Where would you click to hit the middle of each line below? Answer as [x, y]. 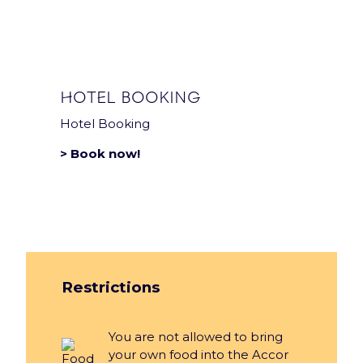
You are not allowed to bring [195, 337]
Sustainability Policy [85, 47]
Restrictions [111, 288]
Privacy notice [69, 19]
